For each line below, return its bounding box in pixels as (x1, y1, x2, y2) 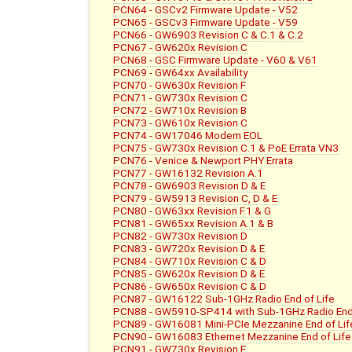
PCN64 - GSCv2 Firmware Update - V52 (113, 3, 299, 16)
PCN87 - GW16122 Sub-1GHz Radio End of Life (113, 292, 335, 306)
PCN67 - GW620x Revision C (113, 41, 248, 54)
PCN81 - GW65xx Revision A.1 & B (113, 217, 274, 230)
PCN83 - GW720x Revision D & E (113, 242, 266, 255)
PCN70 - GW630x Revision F (113, 79, 247, 92)
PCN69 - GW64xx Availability (113, 66, 248, 79)
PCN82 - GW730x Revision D (113, 229, 248, 243)
